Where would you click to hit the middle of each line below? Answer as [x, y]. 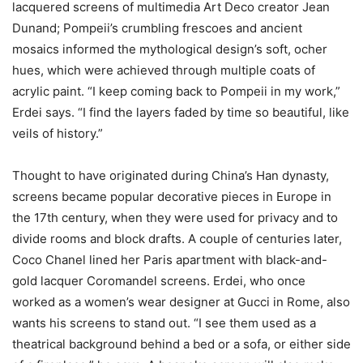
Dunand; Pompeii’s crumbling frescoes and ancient [157, 28]
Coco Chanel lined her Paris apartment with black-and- [170, 259]
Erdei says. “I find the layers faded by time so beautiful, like [181, 112]
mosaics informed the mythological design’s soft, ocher [170, 49]
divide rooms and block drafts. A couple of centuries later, [177, 238]
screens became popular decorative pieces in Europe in [172, 196]
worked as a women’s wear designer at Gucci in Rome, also [181, 301]
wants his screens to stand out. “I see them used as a [164, 322]
